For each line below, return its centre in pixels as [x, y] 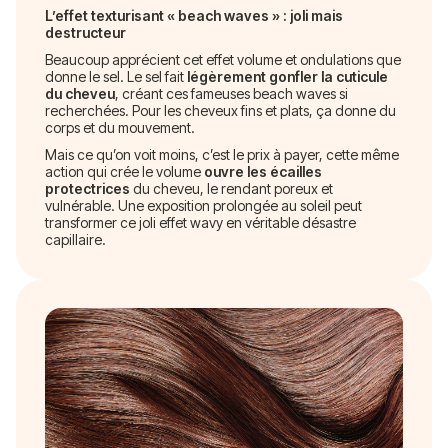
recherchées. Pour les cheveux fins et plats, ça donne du [220, 110]
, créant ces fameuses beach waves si [231, 93]
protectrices [87, 188]
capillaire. [75, 239]
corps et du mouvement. [120, 127]
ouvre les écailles [263, 171]
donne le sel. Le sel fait [116, 76]
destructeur [85, 32]
